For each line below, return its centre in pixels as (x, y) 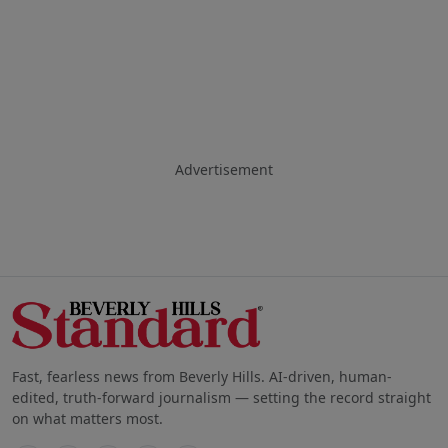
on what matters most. (87, 418)
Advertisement (224, 169)
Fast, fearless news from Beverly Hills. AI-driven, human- (202, 376)
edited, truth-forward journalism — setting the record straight (221, 397)
